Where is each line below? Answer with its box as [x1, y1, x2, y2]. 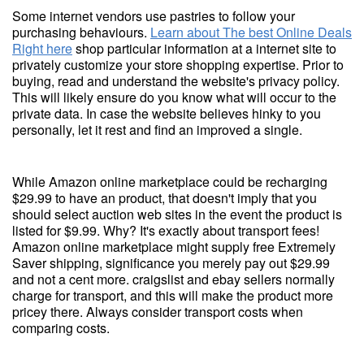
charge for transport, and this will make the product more [12, 286, 333, 305]
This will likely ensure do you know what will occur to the [12, 88, 336, 106]
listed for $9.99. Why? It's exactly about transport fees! [12, 221, 319, 240]
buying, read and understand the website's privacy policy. [12, 71, 340, 90]
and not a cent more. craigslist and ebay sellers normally [12, 270, 335, 288]
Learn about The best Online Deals [150, 23, 352, 41]
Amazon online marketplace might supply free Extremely [12, 237, 336, 256]
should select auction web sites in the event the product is [12, 205, 342, 223]
